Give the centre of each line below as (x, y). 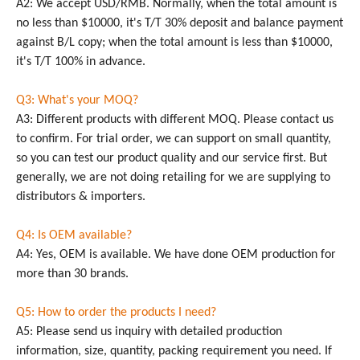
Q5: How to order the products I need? (116, 313)
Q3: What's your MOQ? (77, 100)
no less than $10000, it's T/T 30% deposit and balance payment (180, 23)
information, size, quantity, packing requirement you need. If (174, 351)
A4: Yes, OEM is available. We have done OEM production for (176, 255)
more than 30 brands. (72, 274)
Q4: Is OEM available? (74, 235)
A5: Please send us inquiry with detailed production (149, 332)
